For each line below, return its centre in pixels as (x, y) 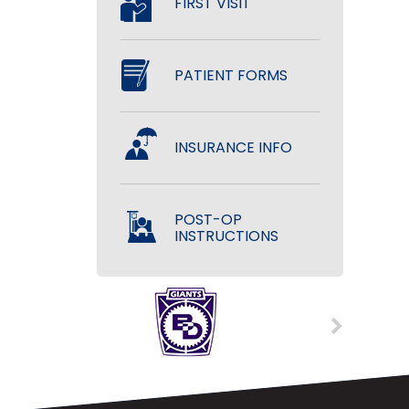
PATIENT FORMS (231, 75)
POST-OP (209, 220)
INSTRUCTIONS (227, 236)
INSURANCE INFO (234, 147)
